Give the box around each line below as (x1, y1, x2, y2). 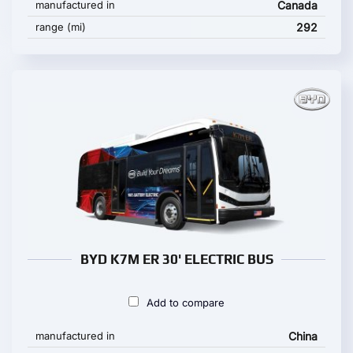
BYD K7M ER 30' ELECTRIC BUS (80, 251, 273, 267)
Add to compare (147, 296, 225, 309)
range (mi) (35, 20, 86, 33)
